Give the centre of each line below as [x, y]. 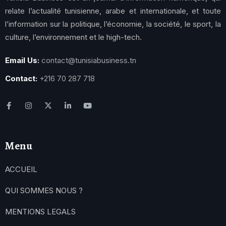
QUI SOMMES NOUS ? [44, 190]
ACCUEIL [21, 169]
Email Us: [22, 60]
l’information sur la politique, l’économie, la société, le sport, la [113, 24]
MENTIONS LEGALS [40, 211]
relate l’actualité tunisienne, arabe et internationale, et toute [113, 11]
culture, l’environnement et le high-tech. [73, 37]
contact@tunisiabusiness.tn [89, 60]
